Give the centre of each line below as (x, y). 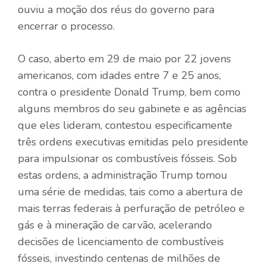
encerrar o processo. (66, 26)
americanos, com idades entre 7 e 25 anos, (119, 75)
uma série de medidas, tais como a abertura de (130, 191)
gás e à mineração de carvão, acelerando (115, 225)
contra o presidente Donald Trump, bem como (129, 92)
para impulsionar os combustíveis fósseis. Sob (127, 158)
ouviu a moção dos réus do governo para (116, 9)
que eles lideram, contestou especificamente (125, 125)
